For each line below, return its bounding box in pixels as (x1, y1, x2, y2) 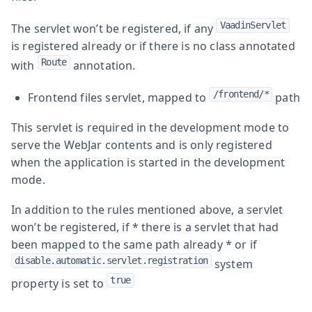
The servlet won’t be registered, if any (11, 20, 217, 36)
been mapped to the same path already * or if (11, 236, 258, 252)
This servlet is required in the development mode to (11, 119, 290, 135)
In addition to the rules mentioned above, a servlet (11, 201, 283, 217)
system (211, 256, 253, 272)
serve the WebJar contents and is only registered (11, 136, 272, 153)
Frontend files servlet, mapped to (28, 89, 210, 105)
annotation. (70, 57, 136, 73)
